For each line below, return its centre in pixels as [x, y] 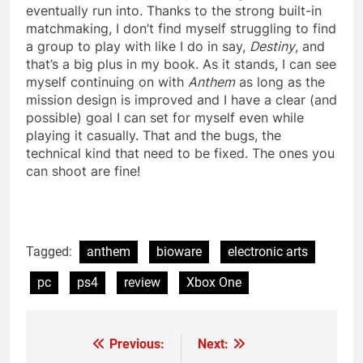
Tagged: [51, 252]
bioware [179, 252]
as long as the [280, 82]
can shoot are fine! [83, 171]
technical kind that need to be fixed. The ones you [180, 154]
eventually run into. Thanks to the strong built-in [174, 11]
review [142, 283]
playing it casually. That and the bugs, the [154, 136]
